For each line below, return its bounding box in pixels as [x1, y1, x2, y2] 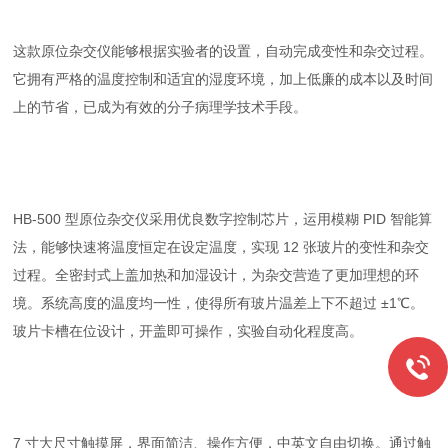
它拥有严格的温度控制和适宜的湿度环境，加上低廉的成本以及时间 [13, 71, 434, 87]
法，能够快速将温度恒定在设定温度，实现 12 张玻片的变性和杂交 [13, 239, 430, 255]
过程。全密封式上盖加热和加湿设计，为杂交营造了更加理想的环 [13, 267, 420, 283]
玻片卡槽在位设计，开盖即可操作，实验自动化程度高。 [13, 323, 364, 339]
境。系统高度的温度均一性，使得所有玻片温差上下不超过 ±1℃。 [13, 295, 425, 311]
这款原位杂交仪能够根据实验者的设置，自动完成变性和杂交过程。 [13, 43, 434, 59]
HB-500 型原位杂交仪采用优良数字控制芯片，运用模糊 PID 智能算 [13, 211, 433, 227]
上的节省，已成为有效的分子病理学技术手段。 [13, 99, 308, 115]
